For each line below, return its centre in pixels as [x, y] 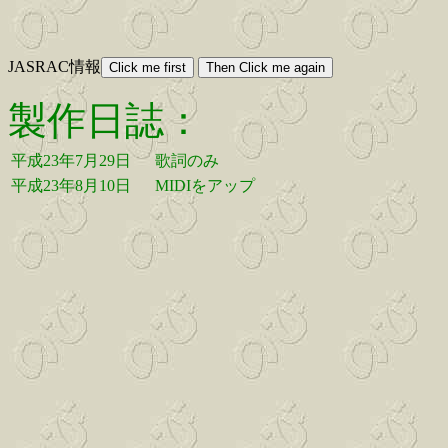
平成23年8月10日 [71, 186]
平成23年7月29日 [71, 161]
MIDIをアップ [205, 186]
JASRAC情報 [54, 67]
